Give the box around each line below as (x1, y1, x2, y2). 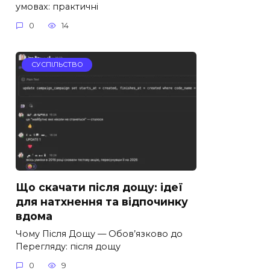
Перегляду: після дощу (16, 240, 121, 252)
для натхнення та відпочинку (16, 195, 188, 208)
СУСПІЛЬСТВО (31, 60, 83, 69)
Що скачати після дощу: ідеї (16, 180, 183, 193)
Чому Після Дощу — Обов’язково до (16, 228, 183, 239)
